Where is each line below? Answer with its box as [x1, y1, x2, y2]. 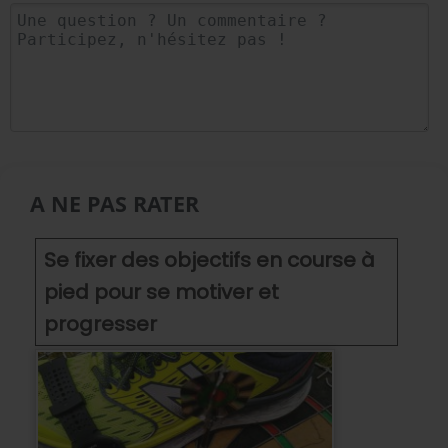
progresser [44, 309, 157, 338]
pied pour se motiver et [44, 277, 279, 306]
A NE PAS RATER [30, 189, 199, 219]
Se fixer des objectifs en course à [44, 245, 375, 274]
